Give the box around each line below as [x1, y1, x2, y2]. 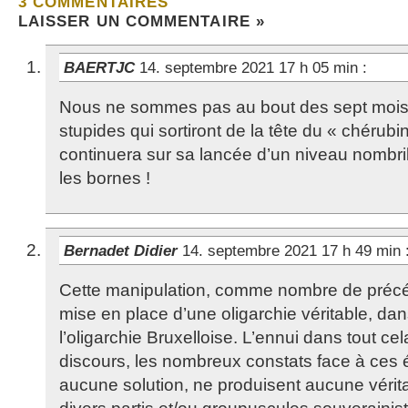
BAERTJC [64, 58, 139, 76]
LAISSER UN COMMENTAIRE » [18, 12, 265, 30]
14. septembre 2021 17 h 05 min [139, 58, 362, 76]
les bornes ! [59, 168, 150, 188]
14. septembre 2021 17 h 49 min [182, 241, 405, 260]
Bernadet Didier [64, 241, 182, 260]
